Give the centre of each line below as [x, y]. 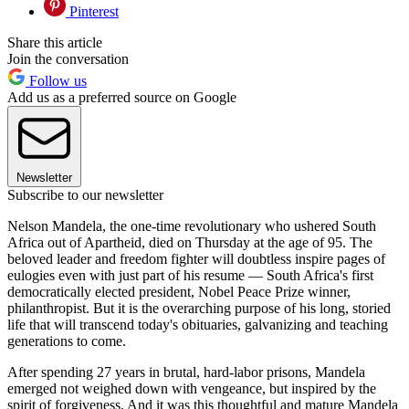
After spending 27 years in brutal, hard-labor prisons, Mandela [186, 372]
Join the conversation [68, 59]
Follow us [56, 81]
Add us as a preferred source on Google [122, 98]
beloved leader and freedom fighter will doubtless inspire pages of [196, 259]
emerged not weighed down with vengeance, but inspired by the [192, 389]
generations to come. [67, 341]
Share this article [55, 43]
